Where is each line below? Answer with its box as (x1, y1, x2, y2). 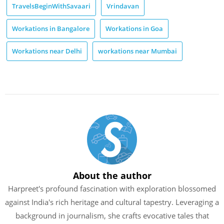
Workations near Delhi (12, 46, 82, 56)
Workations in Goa (105, 24, 163, 33)
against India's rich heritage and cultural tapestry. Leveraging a (5, 196, 219, 207)
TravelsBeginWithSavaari (12, 1, 90, 11)
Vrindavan (106, 1, 139, 11)
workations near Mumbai (98, 46, 177, 56)
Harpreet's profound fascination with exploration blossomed (8, 183, 216, 193)
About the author (72, 169, 151, 181)
